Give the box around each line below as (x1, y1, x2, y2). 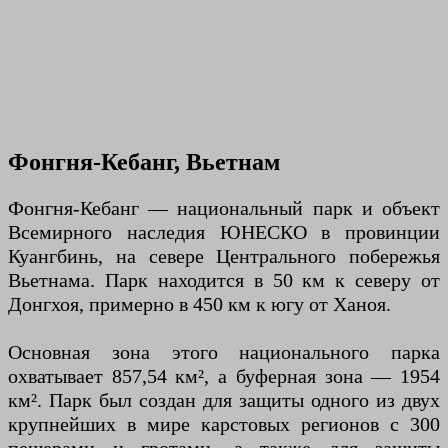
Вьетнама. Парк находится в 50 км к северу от (8, 269, 440, 292)
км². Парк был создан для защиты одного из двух (8, 389, 440, 412)
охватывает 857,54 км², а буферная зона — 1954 (8, 365, 440, 388)
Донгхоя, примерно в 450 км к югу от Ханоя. (8, 293, 391, 316)
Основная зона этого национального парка (8, 341, 440, 364)
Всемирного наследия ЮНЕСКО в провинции (8, 221, 440, 244)
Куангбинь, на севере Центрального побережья (8, 245, 440, 268)
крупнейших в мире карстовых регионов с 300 (8, 413, 440, 436)
